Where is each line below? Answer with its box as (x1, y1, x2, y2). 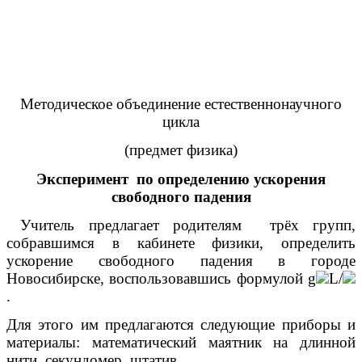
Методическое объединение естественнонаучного (20, 95, 342, 113)
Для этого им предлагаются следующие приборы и (6, 316, 356, 334)
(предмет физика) (124, 141, 238, 159)
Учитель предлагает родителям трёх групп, (6, 217, 356, 234)
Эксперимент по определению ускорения (36, 170, 326, 187)
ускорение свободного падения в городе (6, 252, 356, 270)
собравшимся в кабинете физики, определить (6, 234, 356, 252)
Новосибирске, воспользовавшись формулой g (6, 270, 316, 288)
